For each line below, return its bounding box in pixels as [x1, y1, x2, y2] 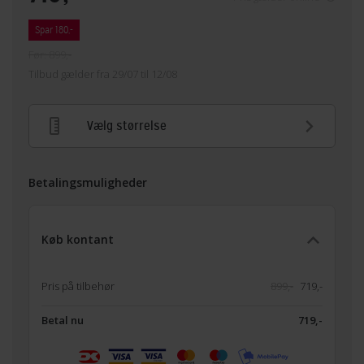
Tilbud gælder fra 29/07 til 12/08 [28, 67, 177, 82]
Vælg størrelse [87, 118, 167, 135]
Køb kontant [41, 232, 114, 248]
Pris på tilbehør [41, 278, 115, 293]
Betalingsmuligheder [28, 175, 147, 191]
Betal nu [41, 313, 84, 328]
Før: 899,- [28, 47, 71, 63]
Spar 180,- [35, 24, 73, 37]
